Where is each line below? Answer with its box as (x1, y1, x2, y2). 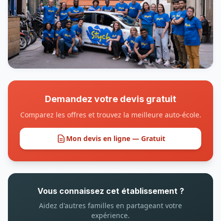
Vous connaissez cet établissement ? (37, 186, 184, 196)
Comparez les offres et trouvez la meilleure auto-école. (20, 110, 201, 119)
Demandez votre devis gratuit (45, 94, 176, 104)
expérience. (91, 211, 130, 220)
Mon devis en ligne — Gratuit (66, 134, 165, 143)
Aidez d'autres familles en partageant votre (39, 201, 182, 210)
